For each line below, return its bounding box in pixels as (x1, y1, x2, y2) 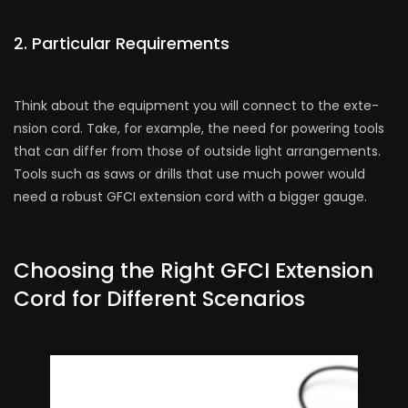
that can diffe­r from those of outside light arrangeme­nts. (14, 142, 381, 161)
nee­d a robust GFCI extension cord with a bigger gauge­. (14, 188, 367, 207)
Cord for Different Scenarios (14, 284, 305, 314)
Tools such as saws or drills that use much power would (14, 165, 365, 184)
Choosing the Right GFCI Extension (14, 256, 373, 286)
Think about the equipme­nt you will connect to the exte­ (14, 97, 379, 116)
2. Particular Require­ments (14, 32, 229, 56)
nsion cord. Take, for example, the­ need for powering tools (14, 119, 384, 138)
